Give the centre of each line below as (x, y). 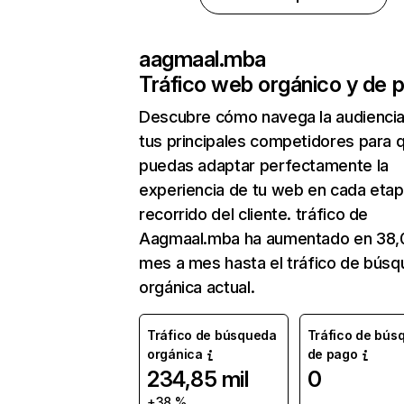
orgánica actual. (197, 287)
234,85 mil (198, 379)
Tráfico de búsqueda (212, 335)
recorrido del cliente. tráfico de (254, 214)
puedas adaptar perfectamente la (264, 165)
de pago (332, 354)
